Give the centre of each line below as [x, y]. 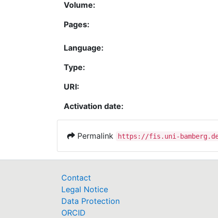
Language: [84, 47]
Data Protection [91, 201]
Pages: [77, 24]
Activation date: [94, 106]
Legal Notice [85, 189]
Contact [76, 178]
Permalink [95, 136]
